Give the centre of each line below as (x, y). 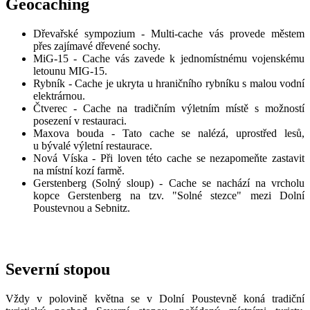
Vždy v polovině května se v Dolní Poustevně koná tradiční (155, 299)
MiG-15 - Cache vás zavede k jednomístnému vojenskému (169, 58)
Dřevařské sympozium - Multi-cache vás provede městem (169, 33)
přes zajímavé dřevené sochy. (97, 46)
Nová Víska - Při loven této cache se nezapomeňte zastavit (169, 158)
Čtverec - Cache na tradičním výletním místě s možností (169, 108)
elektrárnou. (59, 95)
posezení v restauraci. (80, 120)
